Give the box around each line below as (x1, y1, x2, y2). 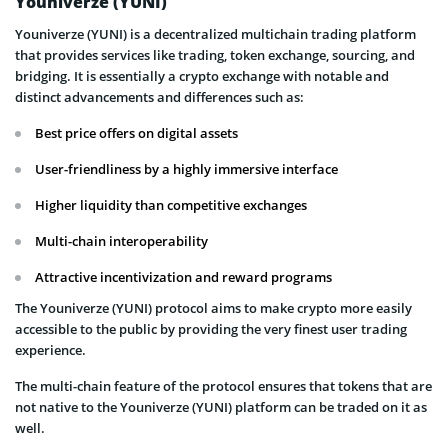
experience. (15, 341, 86, 360)
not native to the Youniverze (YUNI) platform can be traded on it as (15, 398, 427, 417)
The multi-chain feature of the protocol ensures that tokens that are (15, 377, 432, 396)
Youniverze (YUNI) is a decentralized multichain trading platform (15, 25, 416, 44)
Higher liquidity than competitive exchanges (35, 196, 307, 215)
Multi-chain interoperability (35, 232, 208, 251)
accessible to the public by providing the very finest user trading (15, 320, 407, 339)
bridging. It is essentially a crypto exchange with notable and (15, 67, 389, 86)
